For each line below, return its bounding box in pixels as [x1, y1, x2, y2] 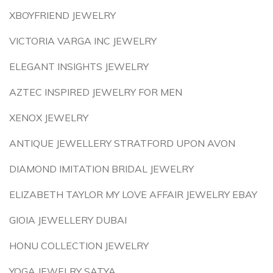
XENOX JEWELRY [9, 112, 88, 124]
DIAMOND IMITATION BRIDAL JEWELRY [9, 163, 194, 175]
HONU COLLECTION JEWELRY [9, 239, 149, 252]
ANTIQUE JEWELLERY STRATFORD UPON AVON [9, 137, 235, 149]
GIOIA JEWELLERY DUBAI [9, 214, 127, 226]
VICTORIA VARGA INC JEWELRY [9, 35, 157, 47]
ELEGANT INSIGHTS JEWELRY [9, 60, 149, 73]
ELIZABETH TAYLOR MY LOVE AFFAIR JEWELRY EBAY [9, 188, 257, 200]
